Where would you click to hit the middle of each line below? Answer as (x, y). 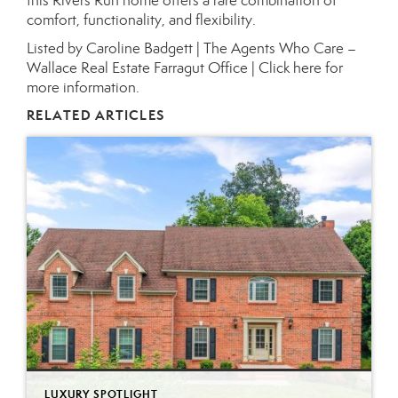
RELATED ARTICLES (96, 115)
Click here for (301, 68)
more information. (83, 88)
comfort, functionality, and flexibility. (141, 20)
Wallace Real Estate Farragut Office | (143, 68)
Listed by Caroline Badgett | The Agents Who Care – (191, 48)
